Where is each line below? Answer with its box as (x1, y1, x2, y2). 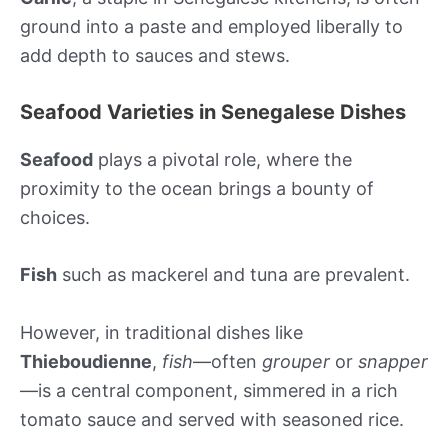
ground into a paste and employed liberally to (20, 15, 403, 37)
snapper (358, 351, 428, 373)
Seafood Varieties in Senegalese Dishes (20, 99, 406, 124)
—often (193, 351, 262, 373)
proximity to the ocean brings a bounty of (20, 177, 374, 199)
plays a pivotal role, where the (93, 148, 352, 170)
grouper (262, 351, 330, 373)
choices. (20, 206, 90, 228)
